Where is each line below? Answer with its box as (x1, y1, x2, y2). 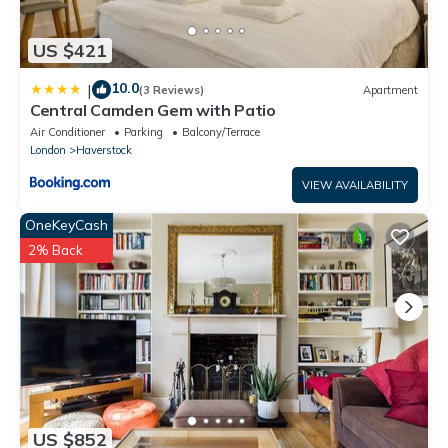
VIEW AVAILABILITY (302, 178, 408, 193)
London (30, 143, 66, 158)
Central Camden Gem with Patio (30, 100, 276, 121)
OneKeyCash (25, 216, 108, 235)
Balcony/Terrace (182, 125, 260, 140)
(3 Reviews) (139, 82, 204, 97)
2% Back (28, 242, 83, 259)
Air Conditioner (30, 125, 105, 140)
